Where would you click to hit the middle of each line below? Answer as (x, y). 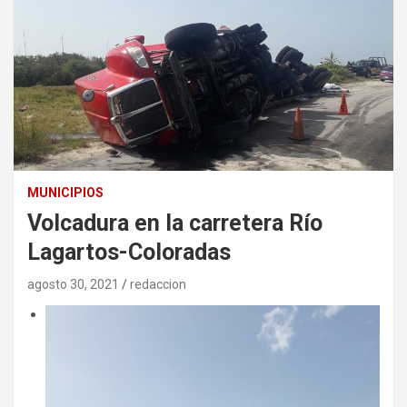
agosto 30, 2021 (73, 285)
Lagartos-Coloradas (129, 253)
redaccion (158, 285)
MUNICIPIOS (65, 193)
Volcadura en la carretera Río (175, 223)
